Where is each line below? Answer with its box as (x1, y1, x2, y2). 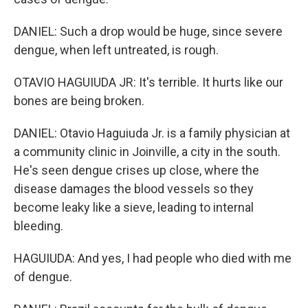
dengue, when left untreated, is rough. (14, 43, 219, 57)
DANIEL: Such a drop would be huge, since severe (14, 24, 283, 38)
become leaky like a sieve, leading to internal (14, 200, 254, 214)
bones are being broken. (14, 93, 144, 108)
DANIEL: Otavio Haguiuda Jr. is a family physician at (14, 126, 290, 140)
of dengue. (14, 269, 72, 284)
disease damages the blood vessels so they (14, 181, 254, 196)
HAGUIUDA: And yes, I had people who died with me (14, 251, 291, 265)
